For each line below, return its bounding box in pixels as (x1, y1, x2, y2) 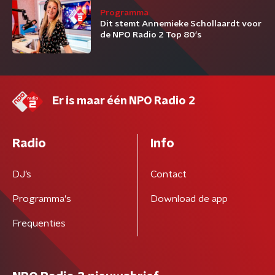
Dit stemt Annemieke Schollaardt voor (100, 20, 261, 28)
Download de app (150, 194, 228, 204)
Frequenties (12, 219, 66, 228)
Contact (150, 169, 187, 179)
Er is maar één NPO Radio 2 (52, 96, 195, 107)
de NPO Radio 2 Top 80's (100, 31, 201, 39)
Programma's (12, 194, 71, 204)
